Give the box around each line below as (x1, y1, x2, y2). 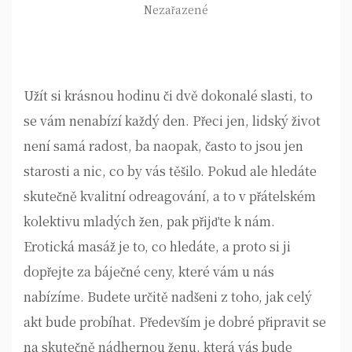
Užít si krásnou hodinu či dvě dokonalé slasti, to (24, 86, 313, 104)
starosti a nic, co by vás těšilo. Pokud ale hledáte (24, 162, 317, 180)
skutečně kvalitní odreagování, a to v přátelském (24, 187, 316, 205)
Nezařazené (144, 2, 208, 17)
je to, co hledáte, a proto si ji (115, 237, 291, 255)
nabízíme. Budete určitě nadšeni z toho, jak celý (24, 288, 312, 306)
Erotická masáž (24, 237, 115, 255)
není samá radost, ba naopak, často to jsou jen (24, 137, 303, 155)
